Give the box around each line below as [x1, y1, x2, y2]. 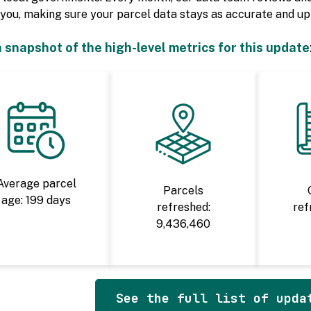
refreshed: [156, 201, 210, 215]
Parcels [163, 184, 204, 198]
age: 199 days [1, 194, 72, 208]
